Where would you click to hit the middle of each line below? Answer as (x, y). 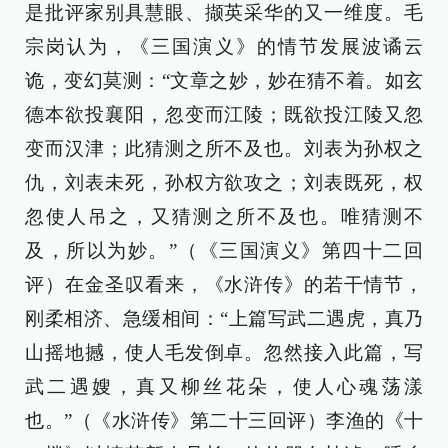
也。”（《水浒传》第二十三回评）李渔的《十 (224, 421)
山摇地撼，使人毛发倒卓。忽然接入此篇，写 (224, 353)
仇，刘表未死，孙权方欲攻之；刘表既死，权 (224, 183)
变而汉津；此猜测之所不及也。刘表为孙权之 (224, 149)
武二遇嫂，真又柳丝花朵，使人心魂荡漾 (224, 387)
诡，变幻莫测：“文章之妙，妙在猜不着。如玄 (224, 81)
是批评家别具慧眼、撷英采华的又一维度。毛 (224, 13)
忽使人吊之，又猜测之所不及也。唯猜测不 (224, 217)
